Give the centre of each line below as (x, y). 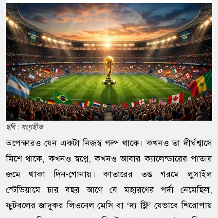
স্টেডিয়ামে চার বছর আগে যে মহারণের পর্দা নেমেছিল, (109, 190)
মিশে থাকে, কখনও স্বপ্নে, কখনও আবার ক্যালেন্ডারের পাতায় (109, 159)
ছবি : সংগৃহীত (24, 127)
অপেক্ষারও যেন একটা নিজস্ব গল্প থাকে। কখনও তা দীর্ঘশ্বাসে (109, 143)
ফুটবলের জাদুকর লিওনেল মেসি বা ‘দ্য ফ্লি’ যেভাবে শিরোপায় (109, 206)
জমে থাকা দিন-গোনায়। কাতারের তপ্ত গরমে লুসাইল (109, 174)
